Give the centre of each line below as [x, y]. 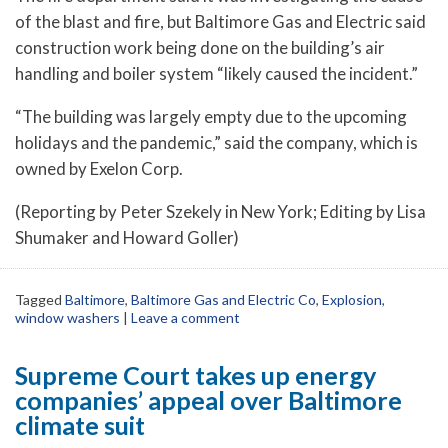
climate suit [80, 424]
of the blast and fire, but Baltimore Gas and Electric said [220, 22]
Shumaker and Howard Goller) [127, 237]
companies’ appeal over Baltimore [208, 399]
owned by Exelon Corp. [99, 169]
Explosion [352, 299]
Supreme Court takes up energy [195, 374]
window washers [67, 317]
